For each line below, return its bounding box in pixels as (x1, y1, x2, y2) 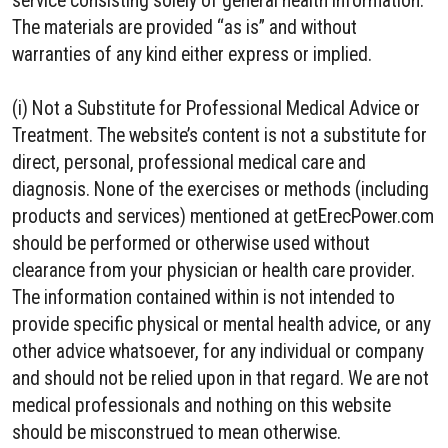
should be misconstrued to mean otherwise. (12, 421, 341, 444)
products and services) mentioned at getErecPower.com (12, 205, 434, 228)
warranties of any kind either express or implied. (12, 43, 372, 66)
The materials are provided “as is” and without (12, 16, 357, 39)
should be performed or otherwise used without (12, 232, 370, 255)
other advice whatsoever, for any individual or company (12, 340, 424, 363)
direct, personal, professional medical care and (12, 151, 366, 174)
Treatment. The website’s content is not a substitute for (12, 124, 427, 147)
